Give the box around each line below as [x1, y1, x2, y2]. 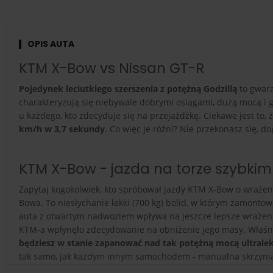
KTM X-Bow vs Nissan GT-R [19, 58, 204, 78]
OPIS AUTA [27, 37, 74, 50]
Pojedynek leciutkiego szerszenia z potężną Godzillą [19, 82, 237, 94]
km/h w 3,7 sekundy [19, 122, 105, 135]
